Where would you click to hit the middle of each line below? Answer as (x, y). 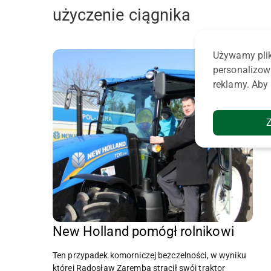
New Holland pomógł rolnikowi (143, 231)
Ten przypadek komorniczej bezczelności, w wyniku (149, 255)
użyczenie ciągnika (122, 15)
